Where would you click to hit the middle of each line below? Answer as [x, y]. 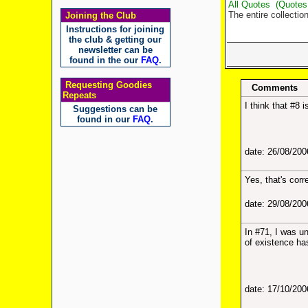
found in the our [105, 60]
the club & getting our [115, 40]
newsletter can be [115, 50]
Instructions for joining [115, 29]
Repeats [79, 95]
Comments [275, 88]
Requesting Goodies [107, 85]
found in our [105, 119]
